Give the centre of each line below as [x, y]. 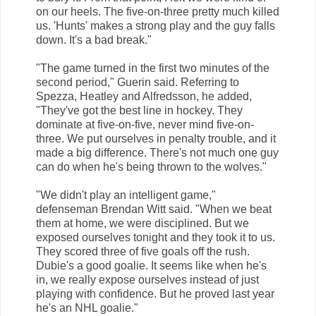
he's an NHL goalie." [87, 308]
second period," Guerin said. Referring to [138, 82]
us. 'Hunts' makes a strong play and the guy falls [156, 25]
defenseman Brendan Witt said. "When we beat [154, 209]
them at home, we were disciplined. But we [142, 223]
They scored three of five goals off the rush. [143, 251]
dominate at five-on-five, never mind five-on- [145, 124]
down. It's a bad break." [94, 39]
